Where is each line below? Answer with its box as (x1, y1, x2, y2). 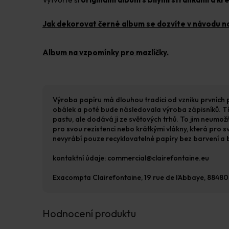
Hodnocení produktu (42, 207, 136, 220)
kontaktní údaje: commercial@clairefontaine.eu (53, 153, 209, 163)
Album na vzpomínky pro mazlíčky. (42, 47, 169, 57)
